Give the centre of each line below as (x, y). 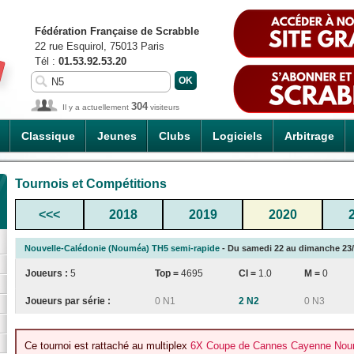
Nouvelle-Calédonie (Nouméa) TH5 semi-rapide (122, 248)
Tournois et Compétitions (91, 183)
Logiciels (237, 136)
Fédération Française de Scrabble (117, 31)
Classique (48, 136)
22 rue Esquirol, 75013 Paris (100, 46)
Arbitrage (309, 136)
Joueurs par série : (68, 301)
